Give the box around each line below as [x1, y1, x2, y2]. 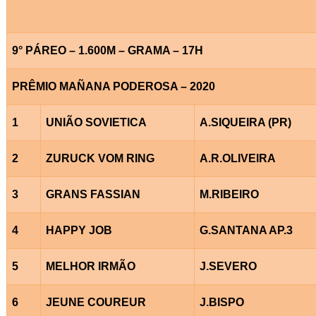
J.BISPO [199, 296, 244, 308]
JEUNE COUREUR [45, 296, 146, 308]
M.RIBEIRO [199, 188, 259, 200]
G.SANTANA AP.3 [199, 224, 293, 236]
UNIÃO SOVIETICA [45, 116, 147, 128]
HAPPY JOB [45, 224, 112, 236]
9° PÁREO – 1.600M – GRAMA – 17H [11, 44, 203, 56]
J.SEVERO [199, 260, 257, 272]
